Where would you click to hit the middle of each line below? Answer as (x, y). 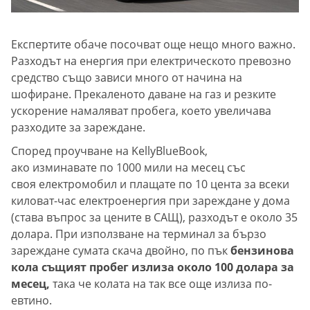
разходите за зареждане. (78, 127)
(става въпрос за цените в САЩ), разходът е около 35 (154, 217)
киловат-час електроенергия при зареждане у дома (151, 200)
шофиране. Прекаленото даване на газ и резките (144, 94)
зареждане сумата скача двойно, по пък (119, 250)
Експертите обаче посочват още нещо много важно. (153, 44)
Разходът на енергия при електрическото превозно (151, 61)
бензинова (261, 250)
